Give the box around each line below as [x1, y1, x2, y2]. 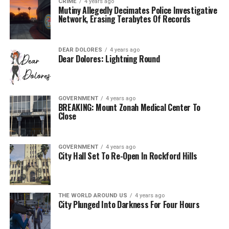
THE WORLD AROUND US [58, 192, 127, 199]
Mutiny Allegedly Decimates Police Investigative [58, 4, 217, 16]
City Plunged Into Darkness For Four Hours [58, 198, 200, 211]
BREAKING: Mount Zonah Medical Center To [58, 101, 201, 113]
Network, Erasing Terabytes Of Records [58, 13, 191, 25]
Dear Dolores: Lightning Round [58, 53, 160, 65]
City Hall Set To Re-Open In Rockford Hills [58, 150, 197, 162]
